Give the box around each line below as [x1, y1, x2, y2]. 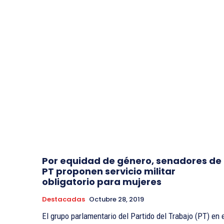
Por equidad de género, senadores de [42, 154, 221, 167]
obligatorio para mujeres [42, 175, 161, 188]
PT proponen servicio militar [42, 164, 175, 177]
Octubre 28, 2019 [89, 194, 144, 204]
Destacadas [42, 194, 85, 204]
